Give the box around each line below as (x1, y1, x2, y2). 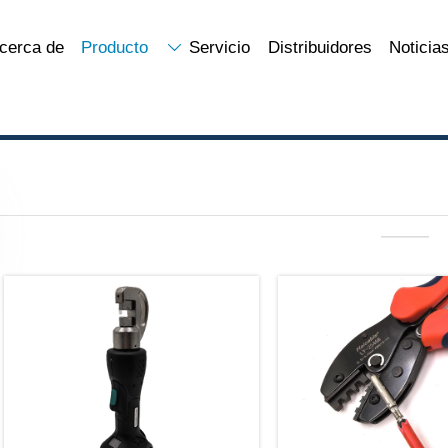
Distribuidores (267, 38, 372, 58)
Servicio (188, 38, 250, 58)
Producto (81, 38, 149, 58)
